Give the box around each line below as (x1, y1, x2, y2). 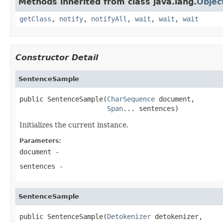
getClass (19, 14, 51, 23)
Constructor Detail (15, 52, 98, 62)
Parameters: (19, 137, 61, 144)
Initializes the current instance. (19, 120, 128, 129)
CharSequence (107, 95, 155, 103)
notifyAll (91, 14, 127, 23)
